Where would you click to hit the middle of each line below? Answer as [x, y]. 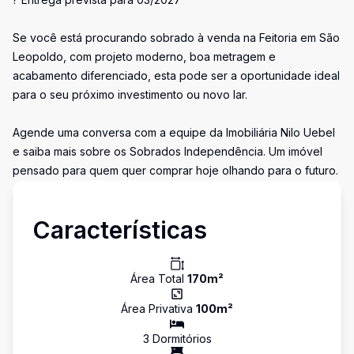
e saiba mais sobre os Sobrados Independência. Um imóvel [168, 151]
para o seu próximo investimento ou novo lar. [130, 94]
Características [120, 230]
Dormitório [177, 339]
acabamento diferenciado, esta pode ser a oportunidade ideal [176, 75]
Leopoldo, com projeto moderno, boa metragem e [144, 56]
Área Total [159, 279]
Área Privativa [158, 309]
